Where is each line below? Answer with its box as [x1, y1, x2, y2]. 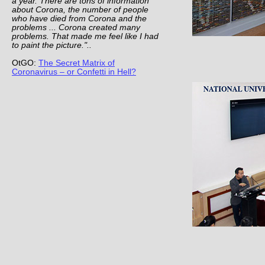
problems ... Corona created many [12, 23, 140, 32]
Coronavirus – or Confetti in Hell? [12, 67, 136, 76]
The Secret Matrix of [38, 59, 115, 67]
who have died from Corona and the [12, 14, 147, 23]
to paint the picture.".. [12, 41, 92, 50]
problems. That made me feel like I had [12, 32, 159, 41]
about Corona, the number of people [12, 5, 148, 14]
